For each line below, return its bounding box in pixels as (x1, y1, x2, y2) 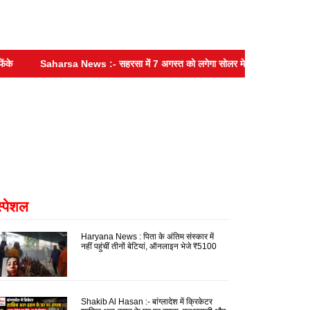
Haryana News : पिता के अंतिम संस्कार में (80, 231, 214, 241)
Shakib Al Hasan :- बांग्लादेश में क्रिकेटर (80, 296, 212, 307)
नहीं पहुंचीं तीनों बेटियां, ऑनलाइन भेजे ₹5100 (80, 241, 217, 251)
